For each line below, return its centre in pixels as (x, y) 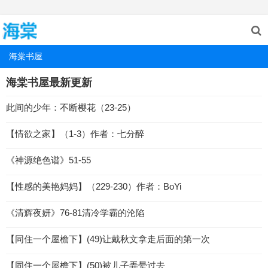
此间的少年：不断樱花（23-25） (71, 107)
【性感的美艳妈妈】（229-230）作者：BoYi (94, 186)
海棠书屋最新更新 (49, 83)
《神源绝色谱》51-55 (48, 160)
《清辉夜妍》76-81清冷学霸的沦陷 (75, 213)
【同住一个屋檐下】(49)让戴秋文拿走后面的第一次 (108, 239)
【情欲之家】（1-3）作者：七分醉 (75, 134)
